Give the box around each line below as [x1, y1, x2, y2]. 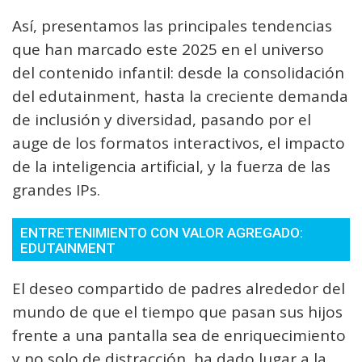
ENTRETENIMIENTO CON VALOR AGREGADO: [20, 225, 303, 241]
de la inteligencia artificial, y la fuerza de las [12, 156, 330, 177]
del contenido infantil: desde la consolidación [12, 62, 344, 83]
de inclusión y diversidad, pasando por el [12, 109, 311, 130]
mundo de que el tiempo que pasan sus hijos [12, 301, 343, 322]
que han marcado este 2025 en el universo [12, 39, 324, 60]
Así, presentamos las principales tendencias [12, 15, 332, 36]
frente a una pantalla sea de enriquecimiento [12, 325, 346, 346]
